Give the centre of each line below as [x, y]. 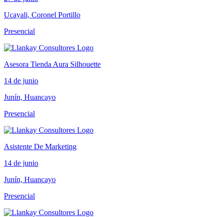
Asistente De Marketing [40, 146]
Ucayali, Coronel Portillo [42, 15]
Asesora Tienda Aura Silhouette [52, 64]
